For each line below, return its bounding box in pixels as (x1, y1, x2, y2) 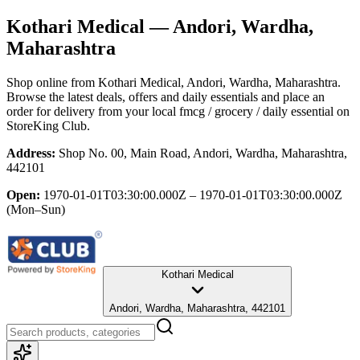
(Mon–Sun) (6, 202, 65, 216)
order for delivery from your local (6, 104, 176, 118)
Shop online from (6, 75, 98, 89)
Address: (6, 145, 55, 160)
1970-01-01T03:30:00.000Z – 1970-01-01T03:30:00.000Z (43, 187, 342, 202)
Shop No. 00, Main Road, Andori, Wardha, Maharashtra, (59, 145, 347, 160)
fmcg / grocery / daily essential (179, 104, 333, 118)
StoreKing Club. (6, 118, 90, 133)
